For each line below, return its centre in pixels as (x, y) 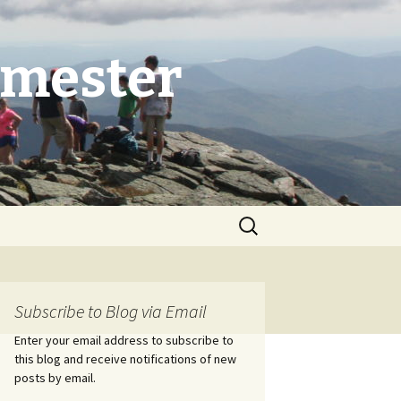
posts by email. (55, 378)
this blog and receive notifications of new (125, 359)
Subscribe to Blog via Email (111, 311)
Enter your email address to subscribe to (124, 340)
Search (254, 217)
